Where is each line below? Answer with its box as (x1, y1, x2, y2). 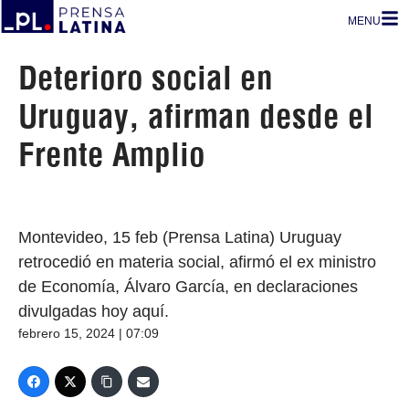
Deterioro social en (18, 58, 273, 98)
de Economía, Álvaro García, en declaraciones (18, 278, 358, 296)
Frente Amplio (18, 134, 205, 174)
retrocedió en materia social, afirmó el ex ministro (18, 253, 376, 271)
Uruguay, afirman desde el (18, 96, 373, 136)
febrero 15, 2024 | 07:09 (18, 326, 159, 341)
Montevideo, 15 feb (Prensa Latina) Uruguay (18, 228, 341, 246)
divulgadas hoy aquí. (18, 302, 169, 320)
